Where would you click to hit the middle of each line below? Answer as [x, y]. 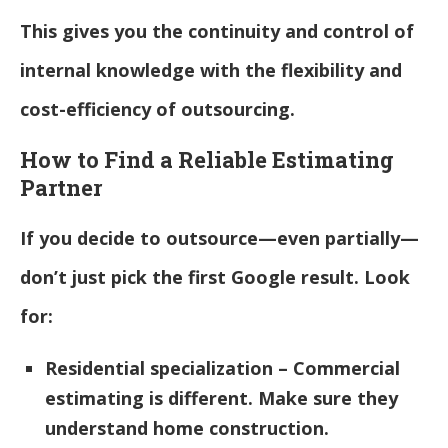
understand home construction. [187, 427]
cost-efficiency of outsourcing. [157, 108]
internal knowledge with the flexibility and [211, 69]
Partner [61, 187]
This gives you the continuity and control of [217, 30]
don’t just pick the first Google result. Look [215, 276]
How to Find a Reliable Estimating [207, 159]
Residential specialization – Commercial [222, 367]
